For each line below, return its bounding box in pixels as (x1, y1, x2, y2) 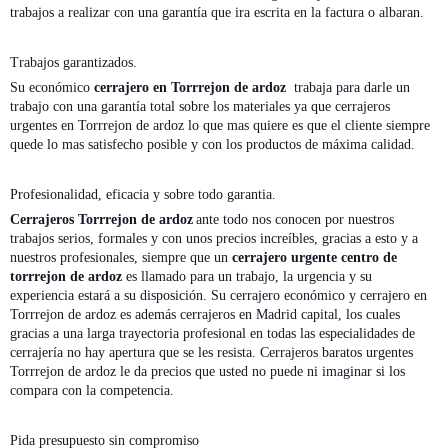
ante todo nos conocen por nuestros (196, 211, 394, 227)
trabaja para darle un (286, 79, 410, 95)
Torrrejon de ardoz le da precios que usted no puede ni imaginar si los (10, 363, 405, 379)
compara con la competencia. (10, 382, 174, 398)
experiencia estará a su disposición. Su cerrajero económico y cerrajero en (10, 287, 427, 303)
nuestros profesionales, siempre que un (10, 249, 232, 265)
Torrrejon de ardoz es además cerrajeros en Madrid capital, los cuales (10, 306, 400, 322)
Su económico (10, 79, 94, 95)
